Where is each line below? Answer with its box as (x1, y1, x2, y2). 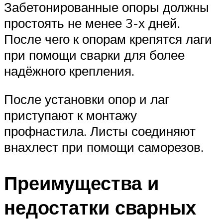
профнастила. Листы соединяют (4, 123, 196, 139)
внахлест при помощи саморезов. (4, 139, 204, 155)
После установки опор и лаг (4, 91, 169, 108)
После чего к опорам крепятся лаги (4, 30, 212, 47)
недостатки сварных (4, 195, 196, 220)
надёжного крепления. (4, 62, 134, 79)
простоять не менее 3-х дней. (4, 14, 180, 31)
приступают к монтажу (4, 107, 137, 123)
